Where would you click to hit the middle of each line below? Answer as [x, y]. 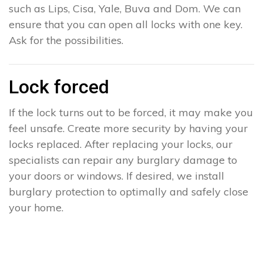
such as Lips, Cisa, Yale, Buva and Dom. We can [125, 8]
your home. [36, 207]
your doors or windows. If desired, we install [117, 176]
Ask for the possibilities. [66, 40]
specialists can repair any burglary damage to [123, 160]
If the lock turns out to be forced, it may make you [131, 112]
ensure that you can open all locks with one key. [126, 24]
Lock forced [59, 87]
